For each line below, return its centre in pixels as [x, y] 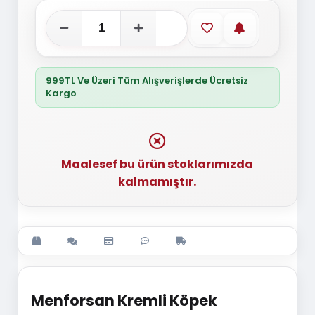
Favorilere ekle [247, 27]
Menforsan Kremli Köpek [124, 301]
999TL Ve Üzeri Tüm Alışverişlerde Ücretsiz [147, 81]
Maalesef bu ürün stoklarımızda [157, 164]
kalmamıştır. [157, 182]
